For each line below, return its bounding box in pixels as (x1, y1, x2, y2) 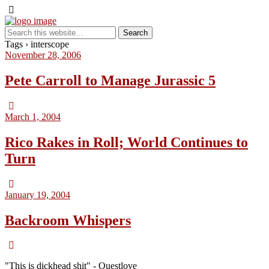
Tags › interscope (5, 39, 69, 49)
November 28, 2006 (5, 50, 81, 60)
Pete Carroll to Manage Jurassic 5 (5, 72, 216, 88)
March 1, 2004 (5, 111, 61, 122)
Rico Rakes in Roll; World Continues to (5, 134, 248, 150)
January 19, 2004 (5, 189, 70, 200)
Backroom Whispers (5, 212, 131, 228)
